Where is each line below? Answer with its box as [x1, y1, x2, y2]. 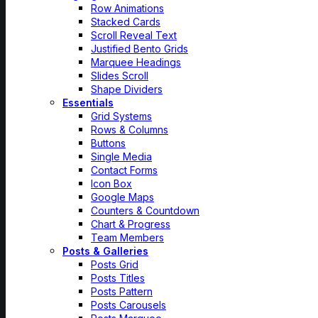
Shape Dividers [91, 83, 163, 95]
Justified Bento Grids [91, 43, 188, 55]
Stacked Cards [91, 16, 160, 28]
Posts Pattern [91, 285, 153, 297]
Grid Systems [91, 110, 152, 122]
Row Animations [91, 2, 164, 14]
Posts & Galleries [62, 245, 148, 257]
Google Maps [91, 191, 154, 203]
